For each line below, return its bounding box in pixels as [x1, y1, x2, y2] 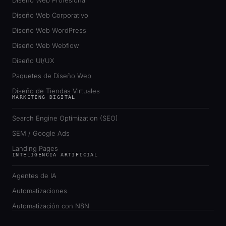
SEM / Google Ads [12, 129, 70, 137]
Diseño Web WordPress [12, 26, 86, 34]
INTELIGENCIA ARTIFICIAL [12, 151, 98, 157]
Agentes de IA [12, 171, 56, 180]
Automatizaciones [12, 186, 67, 195]
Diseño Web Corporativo [12, 11, 88, 19]
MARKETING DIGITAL [12, 94, 76, 100]
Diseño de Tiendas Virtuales [12, 86, 100, 95]
